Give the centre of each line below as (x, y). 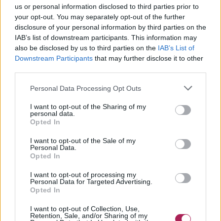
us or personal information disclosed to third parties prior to (107, 6)
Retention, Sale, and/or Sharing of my (89, 216)
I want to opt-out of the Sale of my (83, 141)
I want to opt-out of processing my (83, 175)
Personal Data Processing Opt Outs (86, 88)
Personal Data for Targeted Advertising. (91, 182)
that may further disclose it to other (148, 58)
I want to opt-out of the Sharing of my (88, 107)
